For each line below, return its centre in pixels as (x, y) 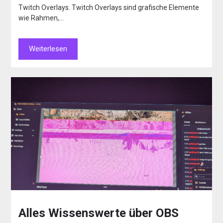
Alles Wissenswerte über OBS (99, 213)
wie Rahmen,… (41, 18)
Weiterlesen (48, 49)
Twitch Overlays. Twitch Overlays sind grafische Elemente (109, 8)
